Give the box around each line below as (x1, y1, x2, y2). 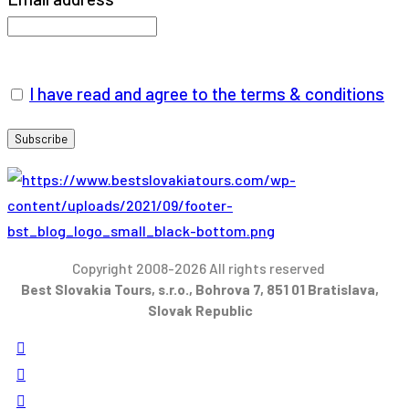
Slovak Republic (147, 301, 253, 320)
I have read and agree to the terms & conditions (29, 82, 384, 104)
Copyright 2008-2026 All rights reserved (72, 259, 328, 278)
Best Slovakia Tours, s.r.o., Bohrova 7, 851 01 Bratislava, (21, 280, 379, 299)
